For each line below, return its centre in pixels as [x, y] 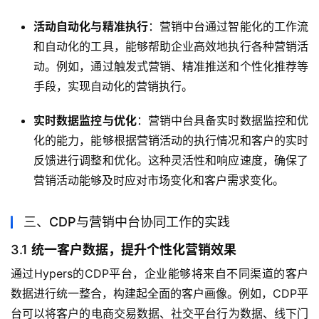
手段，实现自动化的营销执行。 [113, 87]
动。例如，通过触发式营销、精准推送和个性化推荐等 [171, 67]
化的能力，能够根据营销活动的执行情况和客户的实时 [171, 141]
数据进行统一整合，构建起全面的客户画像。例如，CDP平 [159, 294]
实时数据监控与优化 [85, 121]
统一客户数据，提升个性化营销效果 [134, 250]
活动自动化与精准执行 [91, 27]
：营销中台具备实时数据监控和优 [223, 121]
